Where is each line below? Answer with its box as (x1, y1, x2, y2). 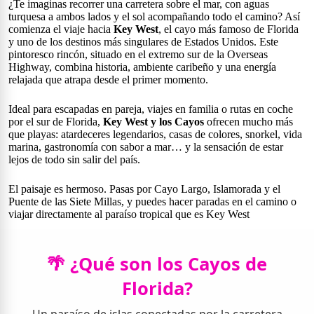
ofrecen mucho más (204, 116, 293, 128)
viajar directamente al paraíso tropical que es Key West (8, 208, 250, 220)
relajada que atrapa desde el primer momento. (8, 74, 208, 86)
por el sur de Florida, (8, 116, 103, 128)
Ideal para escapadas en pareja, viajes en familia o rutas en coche (8, 103, 293, 115)
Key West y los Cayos (103, 116, 204, 128)
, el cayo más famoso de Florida (158, 23, 299, 35)
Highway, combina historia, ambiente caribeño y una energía (8, 61, 276, 73)
